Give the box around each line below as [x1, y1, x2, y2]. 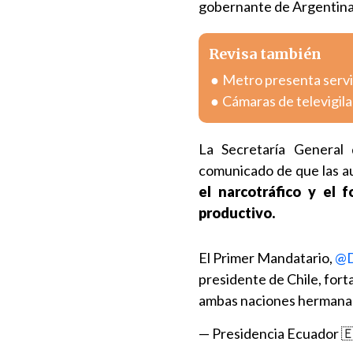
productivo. [199, 204, 275, 221]
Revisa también [209, 45, 321, 63]
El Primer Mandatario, [199, 249, 335, 266]
